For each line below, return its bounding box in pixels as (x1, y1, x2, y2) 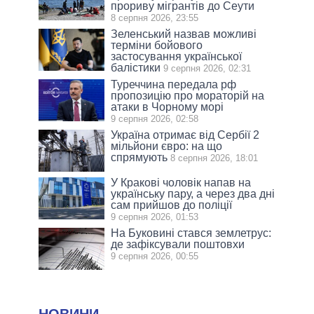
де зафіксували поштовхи (111, 238, 245, 250)
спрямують (111, 151, 168, 163)
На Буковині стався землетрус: (111, 226, 272, 239)
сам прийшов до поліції (111, 198, 233, 211)
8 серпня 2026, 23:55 (111, 12, 199, 23)
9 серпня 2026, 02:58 (111, 113, 199, 124)
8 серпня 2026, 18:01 (170, 152, 259, 163)
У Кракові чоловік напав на (111, 176, 252, 189)
